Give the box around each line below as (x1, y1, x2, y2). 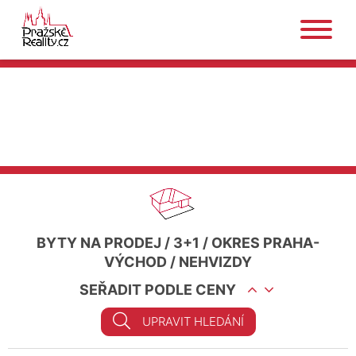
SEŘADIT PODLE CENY (79, 281, 236, 298)
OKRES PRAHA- (211, 234, 319, 251)
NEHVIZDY (179, 253, 252, 270)
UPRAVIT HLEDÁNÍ (141, 314, 244, 329)
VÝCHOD (104, 253, 167, 270)
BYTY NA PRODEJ (37, 234, 161, 251)
